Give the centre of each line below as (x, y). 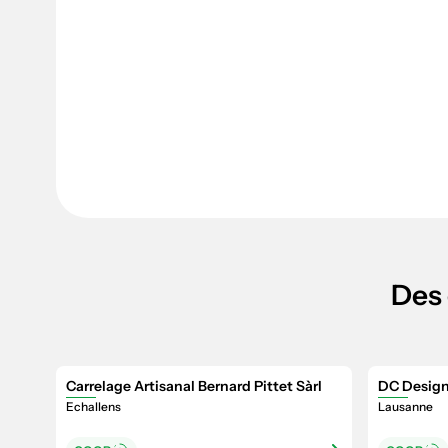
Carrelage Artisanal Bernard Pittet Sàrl (194, 386)
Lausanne (405, 406)
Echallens (93, 406)
